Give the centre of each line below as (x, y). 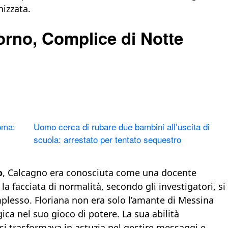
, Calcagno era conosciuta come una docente (99, 173)
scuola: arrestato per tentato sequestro (108, 139)
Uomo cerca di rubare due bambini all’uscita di (122, 127)
